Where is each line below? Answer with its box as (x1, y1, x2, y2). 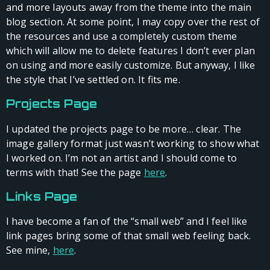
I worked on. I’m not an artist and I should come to (6, 151, 237, 165)
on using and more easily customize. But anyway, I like (6, 58, 256, 72)
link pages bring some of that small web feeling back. (6, 229, 251, 243)
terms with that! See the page (6, 165, 144, 179)
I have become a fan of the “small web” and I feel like (6, 215, 248, 228)
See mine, (6, 243, 53, 257)
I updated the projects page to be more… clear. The (6, 122, 242, 136)
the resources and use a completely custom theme (6, 30, 237, 43)
